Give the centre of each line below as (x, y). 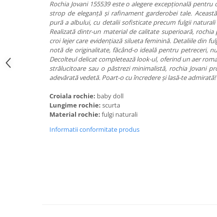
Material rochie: (76, 114)
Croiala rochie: (73, 96)
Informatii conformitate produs (94, 129)
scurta (112, 105)
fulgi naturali (120, 114)
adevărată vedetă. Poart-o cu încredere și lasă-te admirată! (132, 77)
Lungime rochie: (76, 105)
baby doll (111, 96)
